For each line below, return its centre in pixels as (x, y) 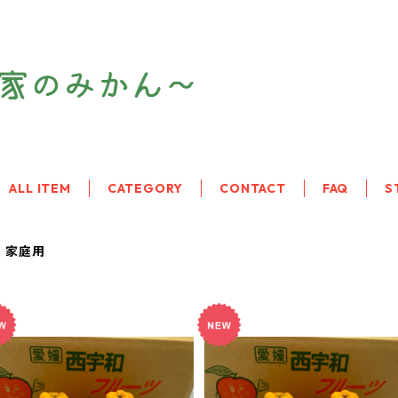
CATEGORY (145, 188)
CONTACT (253, 188)
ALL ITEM (40, 188)
